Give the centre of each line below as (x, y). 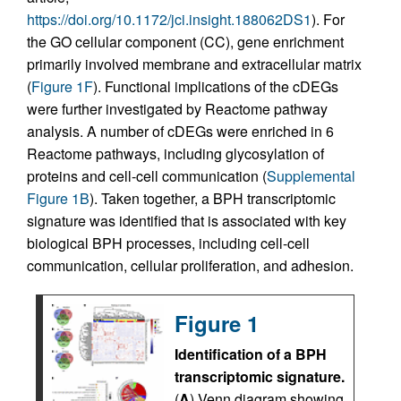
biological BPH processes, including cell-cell (168, 243)
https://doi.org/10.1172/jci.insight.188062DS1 (169, 19)
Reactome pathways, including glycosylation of (175, 153)
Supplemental (311, 175)
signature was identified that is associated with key (187, 220)
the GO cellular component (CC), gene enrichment (185, 41)
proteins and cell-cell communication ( (147, 175)
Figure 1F (62, 86)
